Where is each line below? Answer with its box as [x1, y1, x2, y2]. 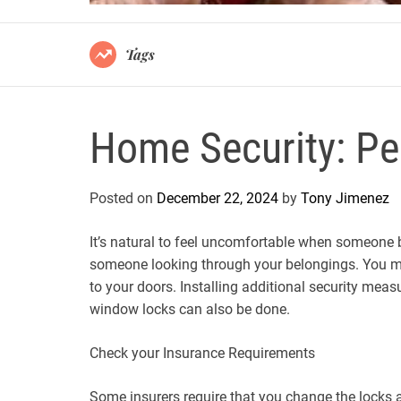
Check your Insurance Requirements [90, 344, 315, 362]
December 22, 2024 [157, 189, 278, 207]
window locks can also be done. [90, 300, 290, 318]
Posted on [90, 189, 157, 207]
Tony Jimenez [301, 189, 389, 207]
